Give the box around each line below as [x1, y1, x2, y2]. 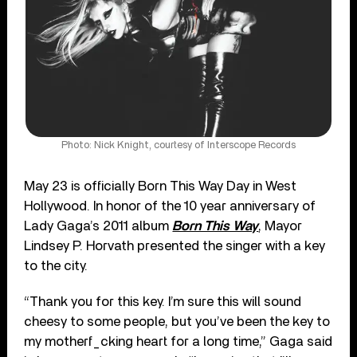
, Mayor [258, 218, 303, 233]
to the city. [24, 258, 88, 273]
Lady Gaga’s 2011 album [24, 218, 173, 233]
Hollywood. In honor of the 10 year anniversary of [24, 198, 316, 213]
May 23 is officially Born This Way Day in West [24, 178, 297, 193]
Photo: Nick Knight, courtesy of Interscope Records [61, 139, 296, 151]
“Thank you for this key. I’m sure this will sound [24, 294, 302, 308]
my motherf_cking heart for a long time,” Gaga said [24, 334, 333, 348]
